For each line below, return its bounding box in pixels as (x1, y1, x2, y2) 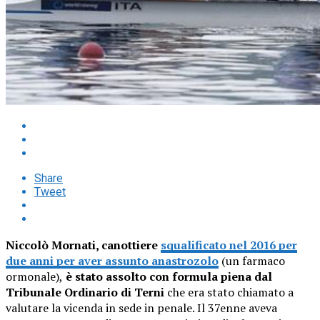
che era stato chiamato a (164, 284, 294, 300)
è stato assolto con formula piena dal (63, 268, 272, 284)
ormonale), (6, 268, 63, 284)
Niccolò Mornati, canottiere (6, 236, 161, 253)
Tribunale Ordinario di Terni (6, 284, 164, 300)
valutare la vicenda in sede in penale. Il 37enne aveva (6, 299, 277, 316)
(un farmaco (219, 252, 285, 269)
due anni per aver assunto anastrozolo (6, 252, 219, 269)
